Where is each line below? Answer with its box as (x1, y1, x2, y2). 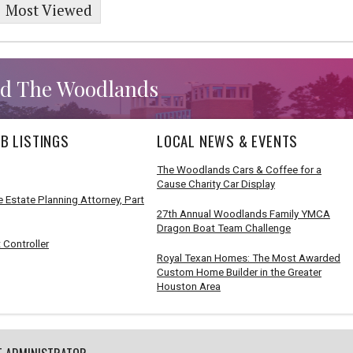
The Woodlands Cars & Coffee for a (156, 163, 321, 176)
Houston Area (156, 280, 221, 292)
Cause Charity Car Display (156, 177, 275, 190)
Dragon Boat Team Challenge (156, 221, 291, 234)
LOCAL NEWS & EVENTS (156, 129, 299, 151)
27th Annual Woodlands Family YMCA (156, 207, 330, 220)
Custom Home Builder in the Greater (156, 266, 321, 278)
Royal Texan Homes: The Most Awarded (156, 251, 340, 264)
